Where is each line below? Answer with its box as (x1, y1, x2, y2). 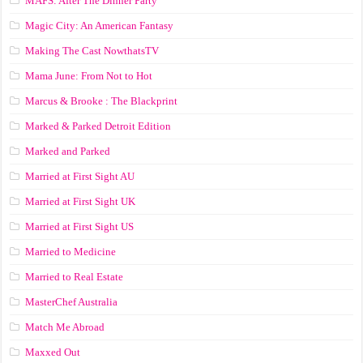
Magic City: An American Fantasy (25, 19, 174, 32)
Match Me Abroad (25, 320, 105, 333)
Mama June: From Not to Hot (25, 69, 153, 82)
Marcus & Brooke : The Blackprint (25, 94, 178, 107)
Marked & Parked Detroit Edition (25, 119, 172, 132)
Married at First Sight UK (25, 194, 136, 207)
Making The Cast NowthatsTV (25, 44, 160, 57)
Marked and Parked (25, 144, 111, 157)
